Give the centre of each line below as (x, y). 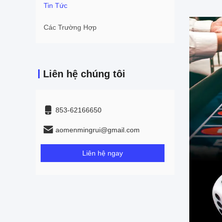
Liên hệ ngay (103, 153)
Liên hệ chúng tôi (84, 74)
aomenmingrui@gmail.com (98, 130)
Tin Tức (55, 5)
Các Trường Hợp (70, 27)
